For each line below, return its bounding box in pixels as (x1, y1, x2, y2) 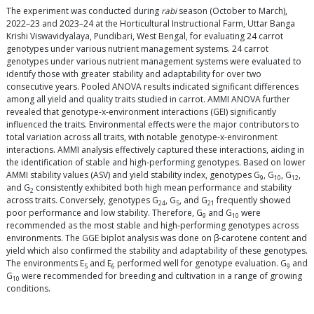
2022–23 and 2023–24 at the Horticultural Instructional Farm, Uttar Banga (6, 18, 295, 30)
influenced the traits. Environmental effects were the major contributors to (6, 118, 299, 131)
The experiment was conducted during (6, 5, 161, 18)
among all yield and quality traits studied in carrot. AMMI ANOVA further (6, 93, 290, 106)
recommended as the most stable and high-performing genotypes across (6, 219, 299, 232)
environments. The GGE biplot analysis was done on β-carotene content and (6, 232, 307, 245)
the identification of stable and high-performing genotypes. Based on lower (6, 156, 306, 169)
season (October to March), (177, 5, 287, 18)
